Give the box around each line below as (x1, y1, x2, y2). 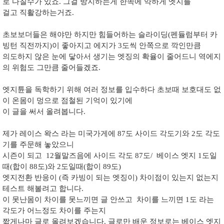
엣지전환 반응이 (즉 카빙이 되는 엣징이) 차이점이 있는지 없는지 (2, 173, 218, 181)
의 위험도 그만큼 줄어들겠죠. (2, 63, 100, 71)
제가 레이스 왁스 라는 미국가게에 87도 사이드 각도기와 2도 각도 (2, 129, 220, 137)
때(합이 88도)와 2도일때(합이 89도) (2, 162, 123, 170)
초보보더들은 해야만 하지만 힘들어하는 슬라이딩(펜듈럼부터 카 (2, 30, 217, 38)
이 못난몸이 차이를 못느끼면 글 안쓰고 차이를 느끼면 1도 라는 (2, 195, 214, 203)
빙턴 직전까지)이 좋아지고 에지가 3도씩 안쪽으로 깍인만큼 (2, 41, 203, 49)
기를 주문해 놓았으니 (2, 140, 74, 148)
